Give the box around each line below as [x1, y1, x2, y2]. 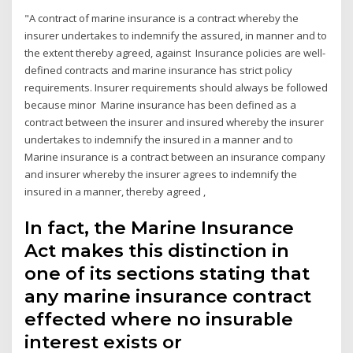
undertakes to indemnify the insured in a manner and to [24, 132, 296, 147]
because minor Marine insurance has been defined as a [24, 98, 297, 113]
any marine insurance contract [24, 284, 312, 307]
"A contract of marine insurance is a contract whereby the [24, 11, 299, 26]
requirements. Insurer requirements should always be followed [24, 80, 329, 95]
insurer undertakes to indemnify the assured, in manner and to [24, 28, 328, 43]
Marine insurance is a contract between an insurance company [24, 150, 326, 165]
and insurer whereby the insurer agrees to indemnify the [24, 167, 298, 182]
